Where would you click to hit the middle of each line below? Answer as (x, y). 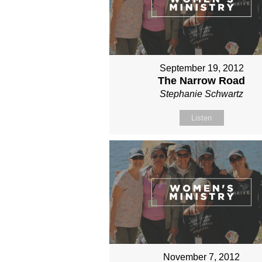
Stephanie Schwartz (202, 94)
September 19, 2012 (201, 68)
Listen (202, 118)
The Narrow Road (202, 80)
